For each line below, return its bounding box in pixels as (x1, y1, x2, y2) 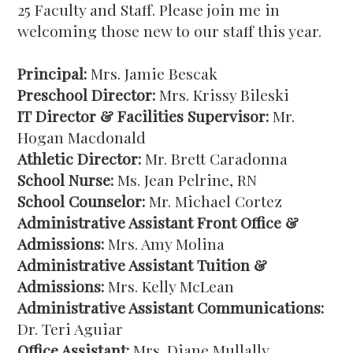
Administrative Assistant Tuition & (17, 255, 268, 275)
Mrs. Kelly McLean (104, 276, 235, 296)
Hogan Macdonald (17, 127, 147, 147)
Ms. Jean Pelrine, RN (113, 169, 258, 190)
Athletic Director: (17, 148, 142, 169)
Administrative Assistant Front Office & (17, 212, 299, 232)
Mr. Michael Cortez (145, 191, 283, 211)
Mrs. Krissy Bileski (155, 84, 290, 105)
